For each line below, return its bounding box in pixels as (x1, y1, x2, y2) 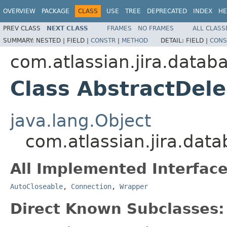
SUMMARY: (3, 36, 36, 44)
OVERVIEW (3, 8, 35, 15)
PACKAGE (42, 8, 69, 15)
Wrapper (120, 182, 148, 191)
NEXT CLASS (47, 24, 88, 32)
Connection (71, 182, 111, 191)
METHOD (122, 36, 148, 44)
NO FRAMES (138, 24, 174, 32)
